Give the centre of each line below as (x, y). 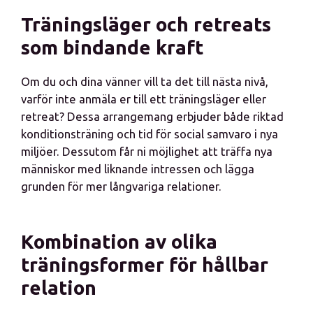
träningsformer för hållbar (145, 264)
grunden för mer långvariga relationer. (121, 186)
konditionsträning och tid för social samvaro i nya (150, 134)
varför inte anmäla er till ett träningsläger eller (144, 99)
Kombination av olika (119, 241)
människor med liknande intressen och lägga (138, 169)
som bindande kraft (112, 47)
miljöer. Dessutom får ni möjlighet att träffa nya (147, 151)
